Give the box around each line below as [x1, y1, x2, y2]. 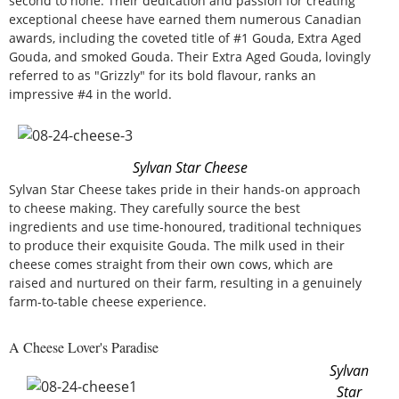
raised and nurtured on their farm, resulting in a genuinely [9, 273, 362, 291]
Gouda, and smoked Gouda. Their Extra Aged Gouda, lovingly [9, 47, 370, 65]
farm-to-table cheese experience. [9, 292, 207, 310]
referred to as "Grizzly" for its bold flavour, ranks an [9, 66, 316, 84]
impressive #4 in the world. [9, 85, 172, 102]
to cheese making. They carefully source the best [9, 199, 300, 216]
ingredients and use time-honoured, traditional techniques [9, 217, 362, 235]
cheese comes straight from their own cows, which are [9, 255, 333, 273]
